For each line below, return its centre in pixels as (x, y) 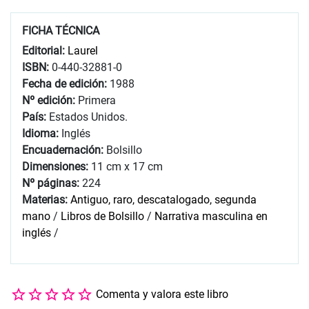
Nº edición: (50, 100)
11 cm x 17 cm (127, 166)
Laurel (83, 50)
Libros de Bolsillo (102, 216)
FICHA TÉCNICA (61, 30)
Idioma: (42, 133)
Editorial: (45, 50)
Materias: (45, 199)
